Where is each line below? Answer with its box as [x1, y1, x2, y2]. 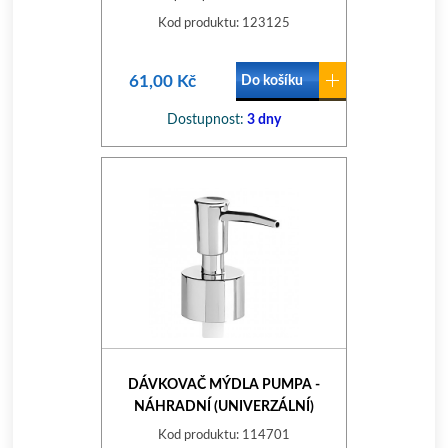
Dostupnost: [166, 113, 244, 127]
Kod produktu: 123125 [157, 17, 290, 30]
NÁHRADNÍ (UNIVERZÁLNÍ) [133, 400, 314, 414]
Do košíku [240, 74, 303, 88]
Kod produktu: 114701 [157, 429, 290, 442]
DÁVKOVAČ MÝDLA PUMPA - [127, 378, 320, 392]
